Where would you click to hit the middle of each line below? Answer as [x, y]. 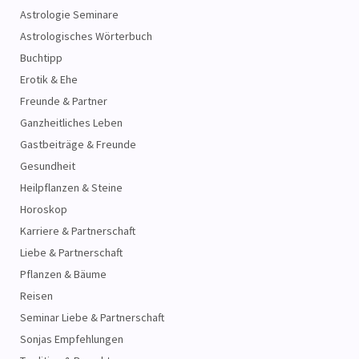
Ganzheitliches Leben [71, 123]
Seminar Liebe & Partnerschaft [92, 318]
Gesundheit [48, 166]
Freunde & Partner [64, 101]
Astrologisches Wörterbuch [86, 36]
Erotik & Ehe [49, 80]
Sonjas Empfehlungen [72, 339]
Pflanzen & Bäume [63, 274]
